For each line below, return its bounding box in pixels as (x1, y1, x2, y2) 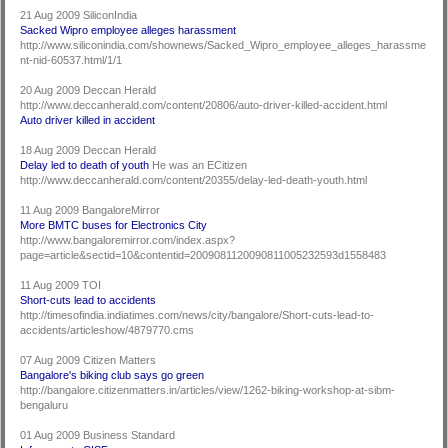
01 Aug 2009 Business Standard (20, 429, 176, 442)
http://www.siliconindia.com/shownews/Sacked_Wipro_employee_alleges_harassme (20, 39, 427, 52)
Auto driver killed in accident (20, 114, 156, 127)
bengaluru (20, 399, 69, 412)
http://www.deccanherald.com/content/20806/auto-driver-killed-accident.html (20, 99, 388, 112)
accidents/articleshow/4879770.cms (20, 324, 195, 337)
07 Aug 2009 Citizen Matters (20, 354, 157, 367)
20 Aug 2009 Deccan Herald (20, 84, 157, 97)
